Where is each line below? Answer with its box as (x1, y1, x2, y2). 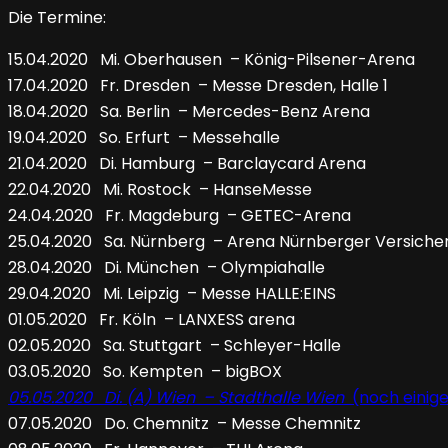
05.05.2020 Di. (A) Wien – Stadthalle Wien (8, 386, 348, 410)
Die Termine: (8, 6, 106, 30)
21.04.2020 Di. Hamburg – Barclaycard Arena (8, 152, 366, 176)
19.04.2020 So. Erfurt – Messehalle (8, 126, 280, 150)
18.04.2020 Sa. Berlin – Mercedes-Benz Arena (8, 100, 370, 124)
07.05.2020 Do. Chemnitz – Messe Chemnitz (8, 412, 361, 436)
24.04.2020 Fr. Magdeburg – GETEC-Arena (8, 204, 351, 228)
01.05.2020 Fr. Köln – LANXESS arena (8, 308, 295, 332)
